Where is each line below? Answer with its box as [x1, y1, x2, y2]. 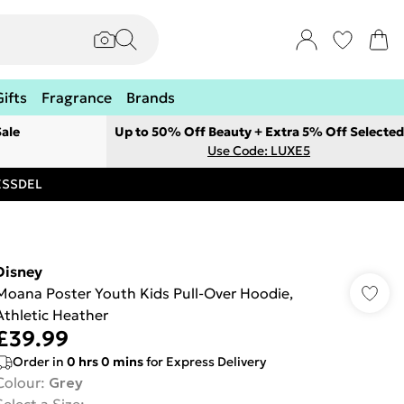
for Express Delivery [142, 353, 266, 370]
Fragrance [41, 88, 112, 106]
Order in [12, 353, 67, 370]
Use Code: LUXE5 [207, 142, 310, 159]
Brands [126, 88, 175, 106]
